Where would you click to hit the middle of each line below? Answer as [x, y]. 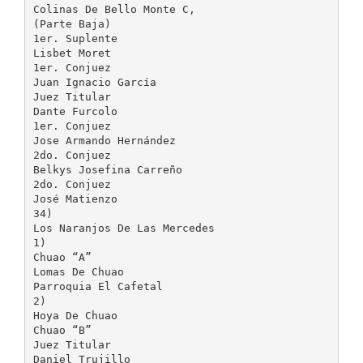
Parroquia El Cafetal [98, 286]
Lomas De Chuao [78, 271]
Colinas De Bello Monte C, [114, 9]
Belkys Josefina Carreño [107, 169]
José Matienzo [75, 199]
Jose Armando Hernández [104, 140]
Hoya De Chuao [75, 315]
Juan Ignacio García [94, 82]
